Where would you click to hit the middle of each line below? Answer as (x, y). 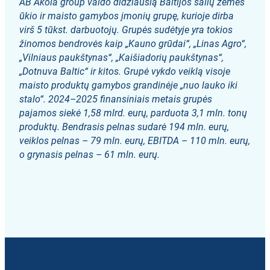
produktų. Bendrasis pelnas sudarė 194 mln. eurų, (124, 127)
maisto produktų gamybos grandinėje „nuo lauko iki (129, 86)
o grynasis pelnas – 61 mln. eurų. (90, 155)
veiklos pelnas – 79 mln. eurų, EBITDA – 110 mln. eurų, (135, 141)
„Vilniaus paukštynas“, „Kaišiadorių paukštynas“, (122, 58)
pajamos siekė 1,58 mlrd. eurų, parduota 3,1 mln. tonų (133, 113)
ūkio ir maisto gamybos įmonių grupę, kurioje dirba (127, 16)
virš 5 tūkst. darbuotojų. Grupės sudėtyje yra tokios (126, 30)
